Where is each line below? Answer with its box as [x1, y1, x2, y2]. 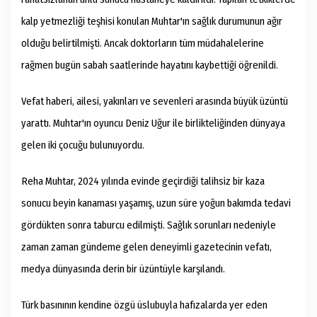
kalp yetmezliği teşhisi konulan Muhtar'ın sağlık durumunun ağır [21, 15, 282, 28]
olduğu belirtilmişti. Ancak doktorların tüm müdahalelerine [21, 37, 264, 50]
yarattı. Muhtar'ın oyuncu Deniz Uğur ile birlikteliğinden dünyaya [21, 117, 285, 130]
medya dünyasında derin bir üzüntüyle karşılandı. [21, 263, 225, 276]
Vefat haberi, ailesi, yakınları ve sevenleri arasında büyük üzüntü [21, 95, 288, 108]
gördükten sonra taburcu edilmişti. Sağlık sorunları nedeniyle [21, 219, 276, 232]
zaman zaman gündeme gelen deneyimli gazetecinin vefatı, [21, 241, 272, 254]
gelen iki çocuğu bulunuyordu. [21, 139, 144, 152]
